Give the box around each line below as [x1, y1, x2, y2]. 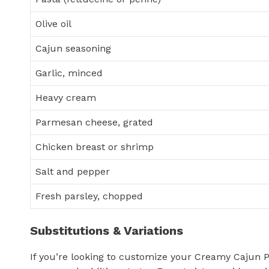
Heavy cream [35, 92, 96, 104]
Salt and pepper [35, 166, 110, 178]
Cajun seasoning [35, 43, 111, 55]
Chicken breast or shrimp [35, 141, 154, 153]
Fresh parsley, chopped [35, 190, 143, 202]
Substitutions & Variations [30, 223, 183, 238]
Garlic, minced [35, 67, 103, 79]
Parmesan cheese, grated [35, 116, 153, 128]
